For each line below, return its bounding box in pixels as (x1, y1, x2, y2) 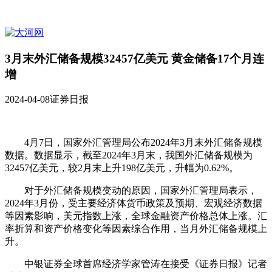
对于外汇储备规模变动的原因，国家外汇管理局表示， (5, 185, 257, 196)
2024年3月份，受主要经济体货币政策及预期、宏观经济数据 (5, 198, 262, 209)
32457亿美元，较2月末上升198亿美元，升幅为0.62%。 (5, 163, 239, 174)
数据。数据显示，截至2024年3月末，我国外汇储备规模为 (5, 150, 253, 161)
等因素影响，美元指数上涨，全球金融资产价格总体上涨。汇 (5, 211, 267, 222)
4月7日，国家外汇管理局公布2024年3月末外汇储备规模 (5, 137, 262, 148)
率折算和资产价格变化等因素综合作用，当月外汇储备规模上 (5, 223, 267, 234)
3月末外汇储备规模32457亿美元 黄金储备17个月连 (5, 52, 264, 65)
